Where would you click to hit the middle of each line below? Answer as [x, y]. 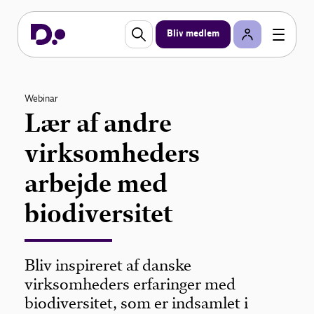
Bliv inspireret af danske [108, 265]
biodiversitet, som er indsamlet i [137, 303]
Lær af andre [98, 123]
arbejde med [96, 183]
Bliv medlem [193, 34]
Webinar [42, 98]
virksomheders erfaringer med [130, 284]
